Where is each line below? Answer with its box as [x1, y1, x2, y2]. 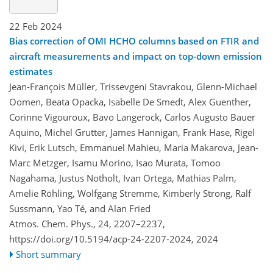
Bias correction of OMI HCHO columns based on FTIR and [9, 34, 259, 47]
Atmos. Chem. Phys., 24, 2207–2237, [9, 217, 165, 230]
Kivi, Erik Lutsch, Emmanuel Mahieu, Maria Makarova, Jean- [9, 141, 258, 154]
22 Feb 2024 [9, 19, 62, 32]
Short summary [16, 247, 82, 260]
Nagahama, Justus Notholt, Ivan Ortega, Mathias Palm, [9, 171, 236, 184]
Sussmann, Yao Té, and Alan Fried [9, 202, 151, 214]
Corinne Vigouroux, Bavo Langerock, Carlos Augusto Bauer [9, 110, 255, 123]
